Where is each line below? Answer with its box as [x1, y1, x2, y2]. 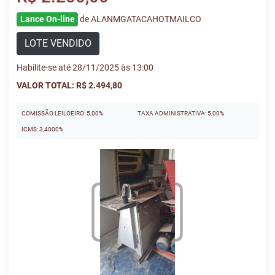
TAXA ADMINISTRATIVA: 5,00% [137, 110, 224, 117]
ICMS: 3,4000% [21, 126, 63, 133]
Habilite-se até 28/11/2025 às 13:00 [17, 63, 153, 72]
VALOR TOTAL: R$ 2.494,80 [17, 80, 122, 90]
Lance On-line [20, 14, 75, 24]
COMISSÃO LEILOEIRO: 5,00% [21, 110, 103, 117]
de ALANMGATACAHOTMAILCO [80, 14, 202, 24]
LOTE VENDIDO [25, 37, 91, 49]
